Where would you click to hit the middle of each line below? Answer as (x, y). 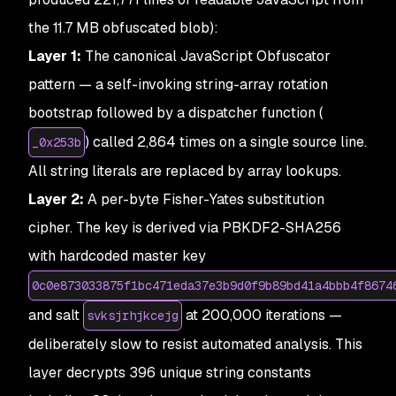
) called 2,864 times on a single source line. (226, 141)
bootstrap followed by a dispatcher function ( (175, 112)
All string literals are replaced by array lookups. (185, 171)
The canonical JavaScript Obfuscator (206, 56)
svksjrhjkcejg (133, 315)
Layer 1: (55, 56)
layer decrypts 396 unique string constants (170, 372)
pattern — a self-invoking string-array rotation (178, 84)
